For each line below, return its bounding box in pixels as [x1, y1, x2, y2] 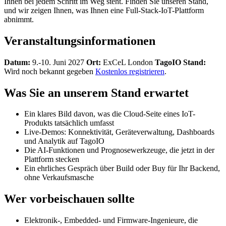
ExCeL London [101, 58, 155, 67]
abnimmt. [4, 15, 34, 24]
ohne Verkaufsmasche [24, 173, 94, 182]
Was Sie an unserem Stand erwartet [4, 86, 189, 99]
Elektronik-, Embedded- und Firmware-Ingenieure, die [24, 216, 198, 225]
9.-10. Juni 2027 [30, 58, 86, 67]
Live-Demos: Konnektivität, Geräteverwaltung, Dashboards [24, 128, 214, 137]
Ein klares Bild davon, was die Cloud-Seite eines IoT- [24, 109, 195, 119]
